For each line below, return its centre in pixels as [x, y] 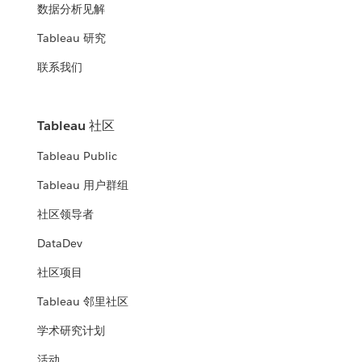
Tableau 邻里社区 [83, 302]
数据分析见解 [72, 9]
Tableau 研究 [72, 38]
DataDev [60, 244]
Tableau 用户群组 [83, 185]
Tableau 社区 [76, 126]
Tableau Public [78, 156]
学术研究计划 [72, 331]
